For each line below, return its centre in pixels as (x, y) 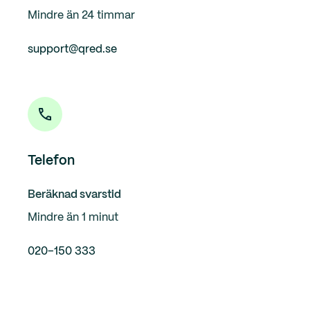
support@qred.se (72, 49)
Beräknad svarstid (74, 195)
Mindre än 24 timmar (81, 16)
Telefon (51, 161)
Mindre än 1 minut (73, 218)
